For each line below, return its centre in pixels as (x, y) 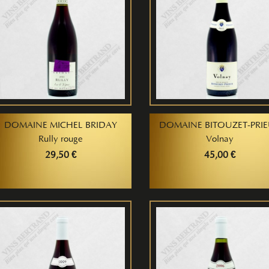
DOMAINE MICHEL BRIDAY (61, 126)
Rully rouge (61, 140)
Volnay (220, 140)
